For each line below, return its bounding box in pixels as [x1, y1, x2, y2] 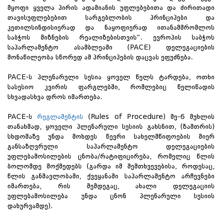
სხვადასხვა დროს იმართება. [7, 93, 103, 101]
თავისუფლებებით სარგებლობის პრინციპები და [7, 14, 215, 21]
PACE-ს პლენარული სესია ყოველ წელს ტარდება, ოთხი [7, 73, 215, 81]
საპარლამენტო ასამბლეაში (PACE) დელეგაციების [7, 44, 215, 51]
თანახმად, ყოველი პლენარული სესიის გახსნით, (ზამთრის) [7, 123, 215, 130]
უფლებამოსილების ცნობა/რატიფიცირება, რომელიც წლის [7, 153, 215, 160]
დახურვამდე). [7, 202, 53, 210]
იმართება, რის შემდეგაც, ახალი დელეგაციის [7, 182, 215, 190]
